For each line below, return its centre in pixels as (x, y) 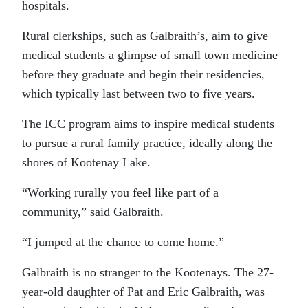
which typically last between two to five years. (139, 93)
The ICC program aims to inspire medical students (148, 123)
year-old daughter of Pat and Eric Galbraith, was (143, 291)
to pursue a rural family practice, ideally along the (147, 143)
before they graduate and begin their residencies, (143, 74)
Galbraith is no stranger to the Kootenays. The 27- (148, 272)
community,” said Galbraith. (93, 211)
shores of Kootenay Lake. (86, 162)
